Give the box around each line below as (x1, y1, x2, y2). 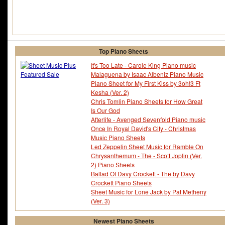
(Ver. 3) (91, 196, 110, 205)
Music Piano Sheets (91, 133, 145, 142)
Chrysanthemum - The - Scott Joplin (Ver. (91, 151, 202, 160)
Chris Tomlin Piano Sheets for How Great (91, 97, 202, 106)
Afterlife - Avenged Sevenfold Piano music (91, 115, 205, 124)
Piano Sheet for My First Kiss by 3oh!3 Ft (91, 79, 200, 88)
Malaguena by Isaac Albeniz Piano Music (91, 70, 203, 79)
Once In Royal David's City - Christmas (91, 124, 196, 133)
